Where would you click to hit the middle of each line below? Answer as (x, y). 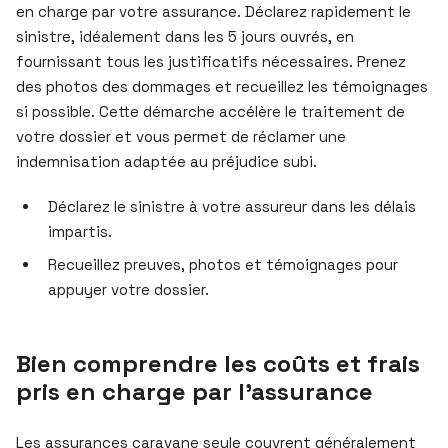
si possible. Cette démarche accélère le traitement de (210, 111)
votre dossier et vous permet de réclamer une (181, 136)
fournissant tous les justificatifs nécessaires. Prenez (211, 61)
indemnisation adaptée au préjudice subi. (166, 161)
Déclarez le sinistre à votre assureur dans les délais (232, 206)
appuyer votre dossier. (128, 289)
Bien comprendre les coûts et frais (218, 363)
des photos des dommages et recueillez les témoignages (222, 86)
